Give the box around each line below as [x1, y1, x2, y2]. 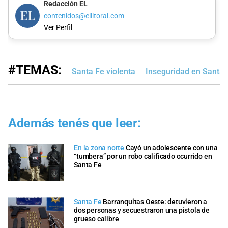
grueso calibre [74, 214, 119, 223]
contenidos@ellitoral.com [43, 11, 124, 20]
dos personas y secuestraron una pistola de [74, 206, 210, 215]
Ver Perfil [43, 23, 72, 32]
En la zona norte [74, 144, 124, 153]
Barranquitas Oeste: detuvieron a [103, 197, 208, 206]
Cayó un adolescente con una [125, 144, 218, 153]
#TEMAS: [8, 62, 62, 77]
